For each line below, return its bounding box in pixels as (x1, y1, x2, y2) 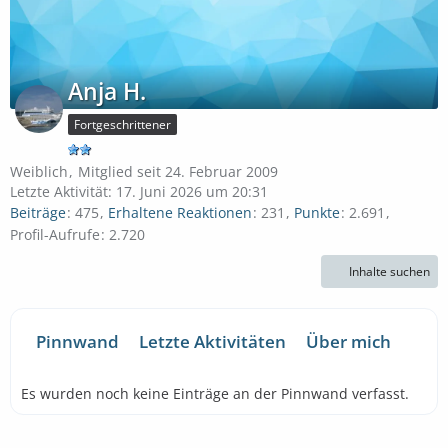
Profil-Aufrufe (10, 224, 100, 244)
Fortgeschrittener (74, 116, 171, 133)
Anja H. (68, 75, 146, 107)
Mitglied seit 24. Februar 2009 (78, 162, 278, 181)
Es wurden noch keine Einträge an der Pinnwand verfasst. (21, 383, 409, 403)
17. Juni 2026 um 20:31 (116, 182, 268, 201)
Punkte (294, 203, 340, 223)
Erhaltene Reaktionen (108, 203, 252, 223)
